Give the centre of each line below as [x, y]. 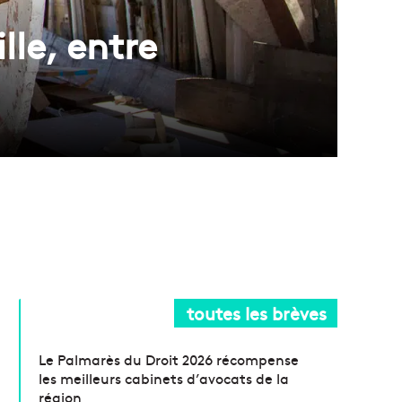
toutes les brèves [257, 312]
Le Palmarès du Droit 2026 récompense [169, 358]
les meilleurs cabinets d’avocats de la [164, 377]
